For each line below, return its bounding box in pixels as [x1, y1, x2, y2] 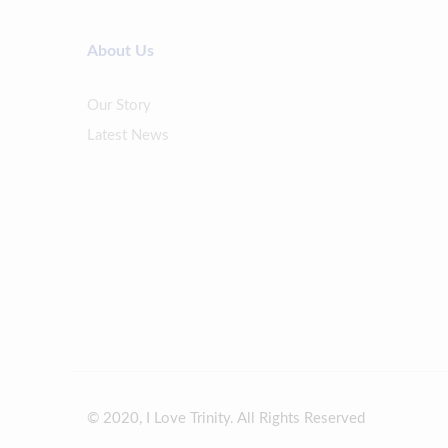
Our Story [87, 98, 151, 114]
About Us [87, 43, 154, 60]
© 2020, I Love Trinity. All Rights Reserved [87, 411, 365, 427]
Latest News [87, 128, 169, 144]
